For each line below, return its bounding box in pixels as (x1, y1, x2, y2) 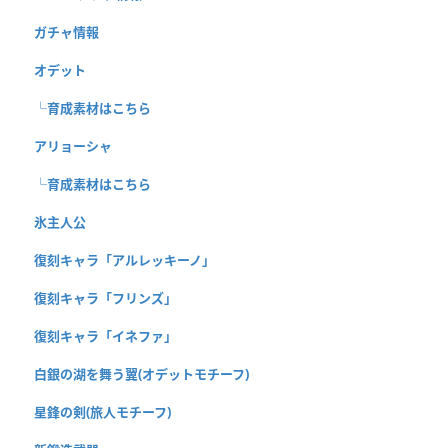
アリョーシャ (34, 136, 112, 155)
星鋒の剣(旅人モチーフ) (34, 402, 171, 421)
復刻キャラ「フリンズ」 (34, 288, 177, 307)
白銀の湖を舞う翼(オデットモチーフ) (34, 364, 249, 383)
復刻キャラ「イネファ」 (34, 326, 177, 345)
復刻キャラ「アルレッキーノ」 (34, 250, 215, 269)
